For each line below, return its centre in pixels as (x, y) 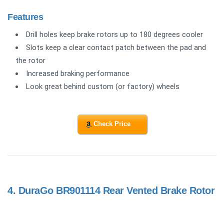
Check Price (112, 124)
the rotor (30, 61)
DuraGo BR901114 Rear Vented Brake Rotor (116, 190)
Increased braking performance (78, 74)
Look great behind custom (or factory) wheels (103, 87)
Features (25, 17)
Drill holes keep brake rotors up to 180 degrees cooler (114, 35)
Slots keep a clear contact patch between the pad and (116, 48)
